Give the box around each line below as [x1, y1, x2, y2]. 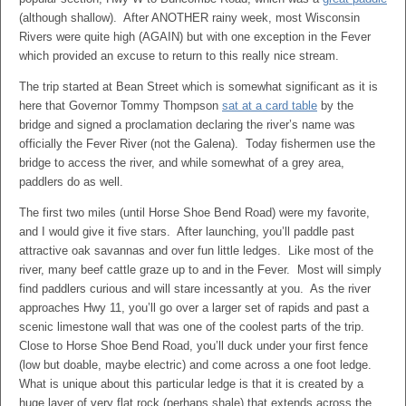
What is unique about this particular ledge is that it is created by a [19, 377, 363, 391]
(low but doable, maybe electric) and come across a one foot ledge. [19, 358, 375, 372]
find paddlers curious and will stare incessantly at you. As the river [19, 282, 371, 295]
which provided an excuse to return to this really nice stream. [19, 49, 339, 63]
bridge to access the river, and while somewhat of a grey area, [19, 156, 344, 169]
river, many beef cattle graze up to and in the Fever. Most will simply [19, 263, 382, 276]
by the [317, 99, 353, 112]
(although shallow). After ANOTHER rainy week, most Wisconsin [19, 11, 360, 24]
